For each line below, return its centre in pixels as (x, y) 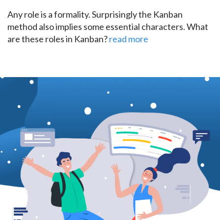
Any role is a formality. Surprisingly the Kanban (95, 14)
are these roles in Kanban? (57, 39)
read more (129, 39)
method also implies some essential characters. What (108, 27)
